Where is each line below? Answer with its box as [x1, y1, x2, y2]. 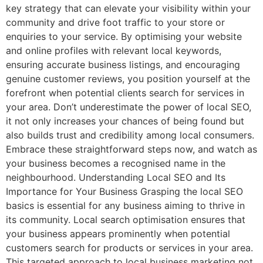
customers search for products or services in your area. [6, 242, 253, 254]
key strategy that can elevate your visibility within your [6, 2, 251, 14]
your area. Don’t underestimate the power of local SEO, [6, 101, 251, 113]
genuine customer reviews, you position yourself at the [6, 73, 250, 85]
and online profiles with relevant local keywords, [6, 45, 221, 56]
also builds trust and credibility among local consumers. [6, 129, 254, 141]
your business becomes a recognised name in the [6, 157, 225, 169]
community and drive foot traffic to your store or [6, 16, 225, 28]
